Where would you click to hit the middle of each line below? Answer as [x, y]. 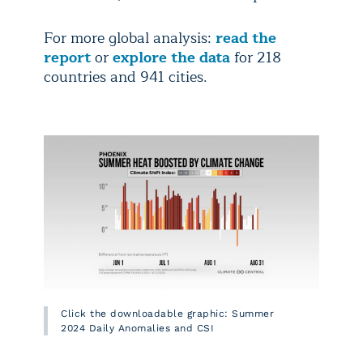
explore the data [169, 58]
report [67, 58]
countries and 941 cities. [128, 77]
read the [246, 38]
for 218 [256, 58]
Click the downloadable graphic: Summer [167, 314]
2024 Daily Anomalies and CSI [137, 329]
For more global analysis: [130, 38]
